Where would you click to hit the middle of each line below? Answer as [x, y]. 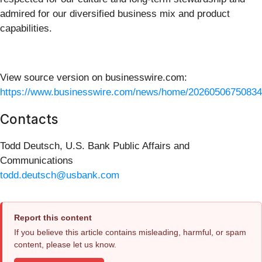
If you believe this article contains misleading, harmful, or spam [130, 232]
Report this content [53, 218]
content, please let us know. [65, 245]
